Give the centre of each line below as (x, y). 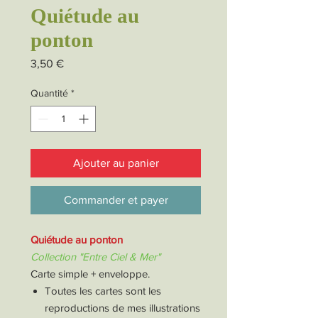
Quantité (49, 93)
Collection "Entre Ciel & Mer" (95, 257)
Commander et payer (116, 200)
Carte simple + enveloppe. (90, 274)
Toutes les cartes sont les (103, 291)
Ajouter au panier (116, 163)
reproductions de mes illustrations (122, 308)
